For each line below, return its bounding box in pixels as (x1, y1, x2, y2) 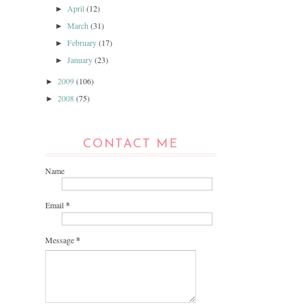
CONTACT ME (83, 138, 179, 151)
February (67, 37, 99, 48)
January (67, 54, 95, 65)
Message (45, 234, 76, 245)
